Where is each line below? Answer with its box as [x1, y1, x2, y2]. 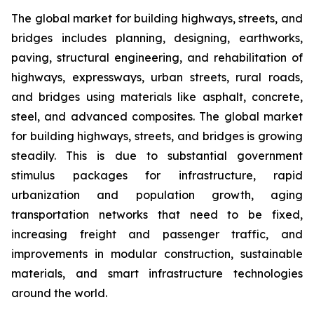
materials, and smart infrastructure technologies [11, 266, 303, 280]
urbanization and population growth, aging [11, 187, 303, 202]
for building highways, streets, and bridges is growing [11, 128, 303, 143]
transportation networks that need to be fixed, [11, 207, 303, 221]
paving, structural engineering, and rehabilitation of [11, 50, 303, 64]
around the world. [11, 285, 107, 300]
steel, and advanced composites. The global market [11, 109, 303, 123]
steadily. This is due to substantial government [11, 148, 303, 163]
